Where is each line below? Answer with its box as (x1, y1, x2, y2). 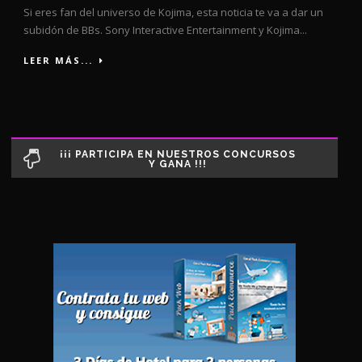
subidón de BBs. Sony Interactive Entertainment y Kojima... (23, 22, 307, 37)
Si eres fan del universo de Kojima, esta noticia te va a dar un (23, 4, 323, 19)
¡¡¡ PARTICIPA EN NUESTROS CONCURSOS (59, 148, 296, 160)
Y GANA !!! (148, 158, 207, 170)
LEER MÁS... (23, 53, 93, 66)
